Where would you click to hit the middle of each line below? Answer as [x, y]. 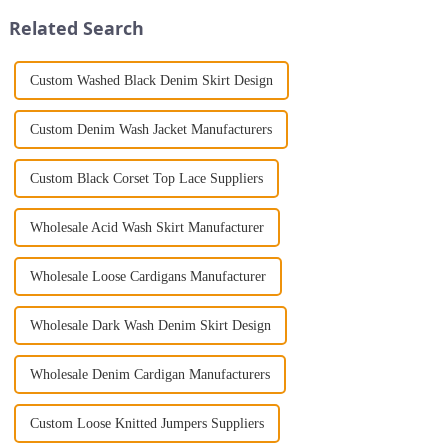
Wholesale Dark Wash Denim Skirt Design [150, 326]
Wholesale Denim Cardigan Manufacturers [149, 375]
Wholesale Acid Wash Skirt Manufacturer [146, 228]
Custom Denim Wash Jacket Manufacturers [150, 130]
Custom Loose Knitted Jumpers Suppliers [146, 424]
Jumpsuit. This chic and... [99, 10]
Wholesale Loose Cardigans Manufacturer [147, 277]
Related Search [76, 28]
